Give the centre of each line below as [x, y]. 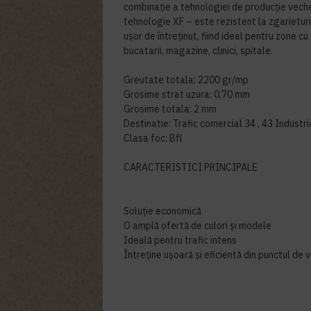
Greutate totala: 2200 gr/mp [186, 80]
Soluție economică [163, 211]
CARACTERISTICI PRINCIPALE [191, 167]
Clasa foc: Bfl [153, 138]
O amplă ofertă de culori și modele [198, 226]
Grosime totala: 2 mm [170, 109]
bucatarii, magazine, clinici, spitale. [199, 51]
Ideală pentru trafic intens [180, 240]
